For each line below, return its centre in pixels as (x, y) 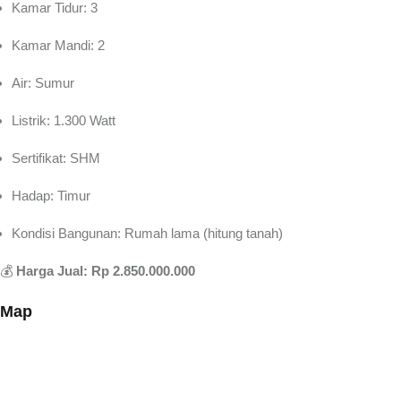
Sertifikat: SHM (56, 158)
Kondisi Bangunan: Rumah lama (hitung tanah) (147, 233)
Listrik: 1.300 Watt (64, 120)
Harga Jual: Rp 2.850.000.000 (106, 271)
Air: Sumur (43, 83)
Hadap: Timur (51, 196)
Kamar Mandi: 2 (58, 45)
